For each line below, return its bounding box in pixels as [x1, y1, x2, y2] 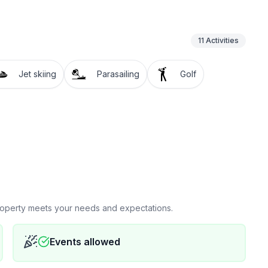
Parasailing [97, 69, 139, 79]
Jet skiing [19, 69, 56, 79]
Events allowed [50, 236, 121, 248]
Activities [205, 36, 239, 45]
